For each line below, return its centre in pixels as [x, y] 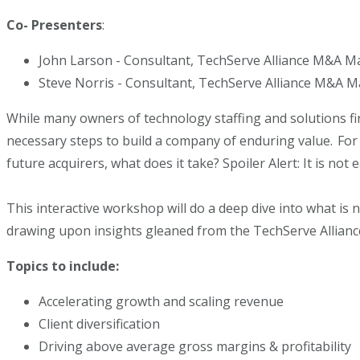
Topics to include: [66, 266]
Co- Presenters [54, 25]
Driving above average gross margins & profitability [198, 346]
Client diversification [101, 324]
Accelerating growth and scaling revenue [164, 301]
